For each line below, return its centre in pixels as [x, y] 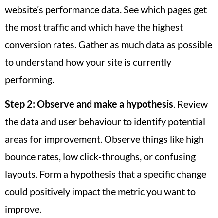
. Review [191, 104]
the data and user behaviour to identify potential [105, 121]
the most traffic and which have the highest [94, 27]
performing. [29, 79]
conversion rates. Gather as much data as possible [109, 44]
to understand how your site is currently [88, 62]
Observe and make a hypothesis [105, 104]
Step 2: [20, 104]
